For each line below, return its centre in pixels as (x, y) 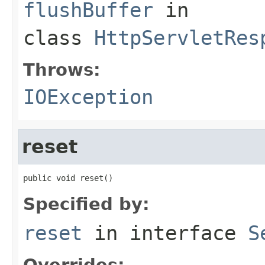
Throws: (62, 70)
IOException (88, 97)
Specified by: (86, 204)
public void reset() (68, 178)
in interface (165, 233)
